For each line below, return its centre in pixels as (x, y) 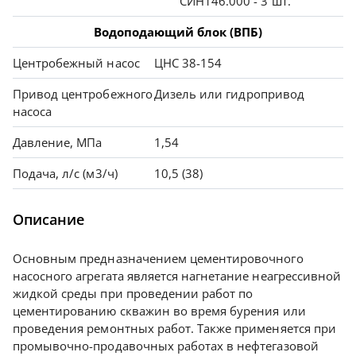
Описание (48, 220)
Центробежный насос (76, 63)
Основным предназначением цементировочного (158, 259)
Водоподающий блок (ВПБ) (178, 32)
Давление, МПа (58, 143)
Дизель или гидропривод (229, 94)
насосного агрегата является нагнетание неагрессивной (177, 276)
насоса (33, 112)
